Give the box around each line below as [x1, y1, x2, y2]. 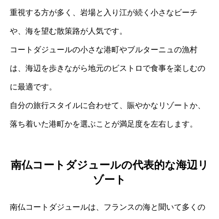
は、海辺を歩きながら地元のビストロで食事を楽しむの [10, 64, 205, 72]
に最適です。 [10, 82, 57, 91]
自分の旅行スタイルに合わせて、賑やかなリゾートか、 [10, 101, 205, 109]
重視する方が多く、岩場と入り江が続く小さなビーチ [10, 8, 197, 17]
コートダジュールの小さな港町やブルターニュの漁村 [10, 45, 197, 54]
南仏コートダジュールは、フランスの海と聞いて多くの [10, 203, 205, 212]
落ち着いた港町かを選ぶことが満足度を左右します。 [10, 119, 197, 128]
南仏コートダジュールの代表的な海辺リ [10, 159, 209, 172]
